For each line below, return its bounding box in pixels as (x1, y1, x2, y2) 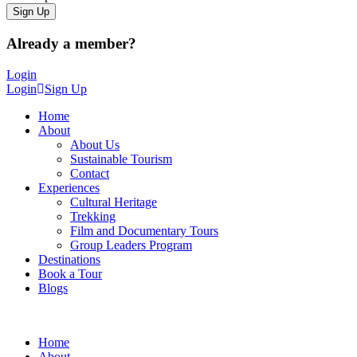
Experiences (38, 180, 100, 194)
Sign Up (45, 81, 87, 96)
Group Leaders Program (70, 237, 192, 252)
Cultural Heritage (70, 194, 157, 209)
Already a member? (6, 35, 136, 53)
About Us (70, 137, 120, 151)
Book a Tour (38, 266, 102, 280)
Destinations (38, 252, 100, 266)
